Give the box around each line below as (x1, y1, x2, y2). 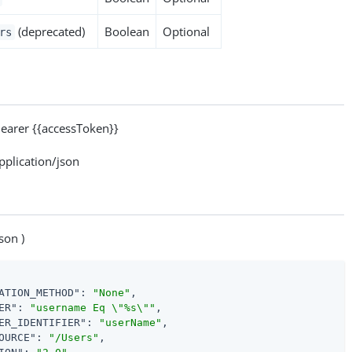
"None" (93, 286, 131, 299)
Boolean (104, 23, 150, 39)
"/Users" (49, 331, 100, 343)
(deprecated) (14, 23, 85, 39)
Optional (163, 23, 211, 39)
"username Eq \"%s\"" (30, 301, 156, 313)
